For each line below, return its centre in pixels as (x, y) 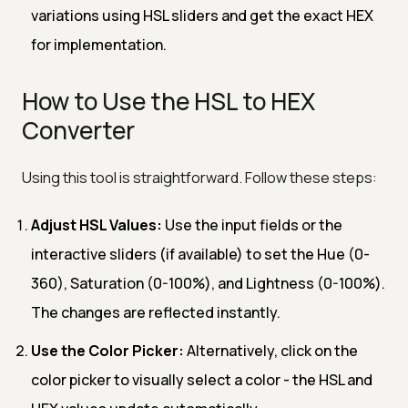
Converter (78, 130)
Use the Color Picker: (107, 350)
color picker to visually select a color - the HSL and (202, 379)
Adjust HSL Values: (97, 224)
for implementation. (99, 44)
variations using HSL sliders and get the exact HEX (202, 15)
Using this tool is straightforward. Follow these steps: (199, 177)
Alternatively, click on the (271, 350)
